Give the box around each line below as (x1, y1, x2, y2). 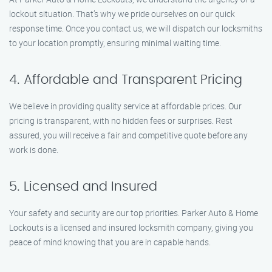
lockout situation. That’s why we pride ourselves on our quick (9, 8, 235, 19)
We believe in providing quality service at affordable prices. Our (9, 100, 242, 112)
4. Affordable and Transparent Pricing (9, 73, 242, 86)
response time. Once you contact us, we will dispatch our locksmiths (9, 22, 262, 34)
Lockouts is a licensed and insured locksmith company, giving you (9, 222, 253, 233)
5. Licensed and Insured (9, 180, 157, 193)
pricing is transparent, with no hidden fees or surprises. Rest (9, 115, 233, 126)
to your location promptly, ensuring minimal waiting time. (9, 37, 221, 49)
